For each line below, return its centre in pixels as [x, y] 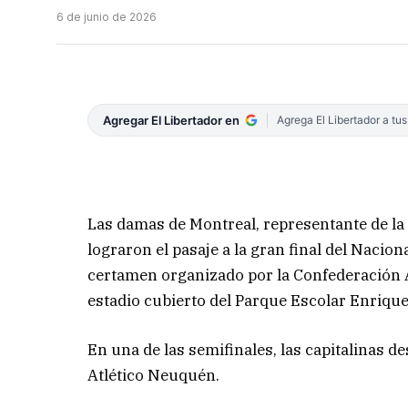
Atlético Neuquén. [154, 375]
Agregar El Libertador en [172, 121]
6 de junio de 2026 [107, 17]
